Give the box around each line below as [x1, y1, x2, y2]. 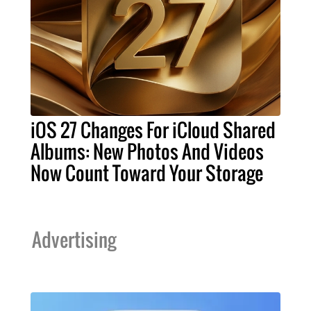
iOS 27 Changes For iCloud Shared [31, 116, 276, 144]
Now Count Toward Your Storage [31, 159, 263, 187]
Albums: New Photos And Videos [31, 137, 264, 166]
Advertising [32, 226, 116, 254]
